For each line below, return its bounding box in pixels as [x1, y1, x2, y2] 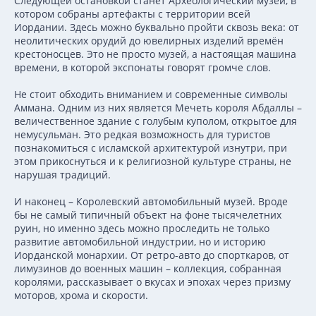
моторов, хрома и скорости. [14, 288, 148, 302]
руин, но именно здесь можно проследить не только [14, 221, 269, 235]
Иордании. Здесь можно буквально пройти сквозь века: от [14, 20, 299, 34]
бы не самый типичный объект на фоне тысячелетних [14, 208, 281, 221]
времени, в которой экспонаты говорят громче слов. [14, 61, 271, 74]
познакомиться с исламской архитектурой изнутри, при [14, 141, 287, 154]
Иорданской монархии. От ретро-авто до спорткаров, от [14, 248, 289, 262]
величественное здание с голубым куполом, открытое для [14, 114, 297, 128]
